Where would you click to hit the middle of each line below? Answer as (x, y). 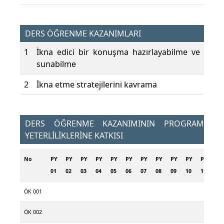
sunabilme (56, 64)
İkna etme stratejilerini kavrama (97, 85)
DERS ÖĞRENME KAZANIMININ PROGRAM (114, 124)
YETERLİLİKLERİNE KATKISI (74, 136)
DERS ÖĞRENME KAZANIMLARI (83, 34)
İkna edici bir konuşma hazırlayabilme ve (118, 52)
